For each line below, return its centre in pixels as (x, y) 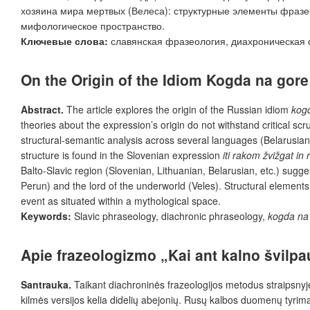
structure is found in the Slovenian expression (122, 155)
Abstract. (44, 109)
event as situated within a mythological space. (121, 200)
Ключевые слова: (64, 40)
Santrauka (45, 285)
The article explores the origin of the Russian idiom (179, 109)
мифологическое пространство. (93, 25)
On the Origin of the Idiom (113, 79)
